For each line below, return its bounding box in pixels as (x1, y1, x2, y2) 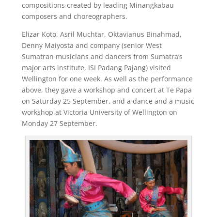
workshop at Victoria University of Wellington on (21, 108, 177, 117)
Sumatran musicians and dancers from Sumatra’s (21, 52, 183, 61)
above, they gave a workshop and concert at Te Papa (21, 85, 192, 94)
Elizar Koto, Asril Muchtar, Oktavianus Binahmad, (21, 30, 182, 39)
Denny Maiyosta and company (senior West (21, 41, 162, 50)
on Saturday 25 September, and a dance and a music (21, 96, 194, 106)
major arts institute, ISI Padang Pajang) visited (21, 63, 171, 72)
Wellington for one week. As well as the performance (21, 74, 193, 83)
